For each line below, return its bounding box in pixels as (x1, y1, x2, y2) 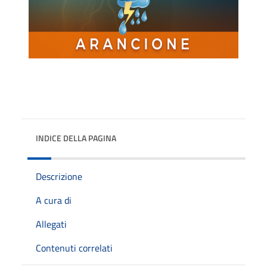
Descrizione (36, 169, 82, 184)
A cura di (36, 193, 72, 207)
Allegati (36, 216, 67, 231)
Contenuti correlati (36, 240, 113, 255)
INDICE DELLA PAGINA (36, 131, 116, 144)
